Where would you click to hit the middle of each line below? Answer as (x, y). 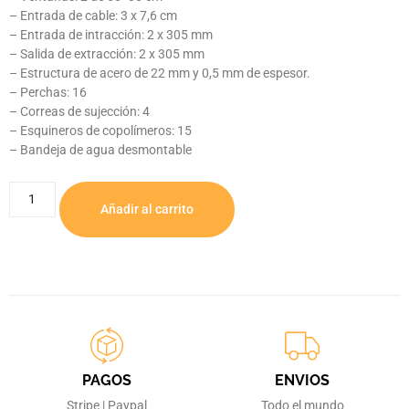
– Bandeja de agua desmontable (100, 149)
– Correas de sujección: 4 (79, 111)
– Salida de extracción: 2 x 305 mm (107, 53)
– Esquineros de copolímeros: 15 (100, 130)
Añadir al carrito (147, 210)
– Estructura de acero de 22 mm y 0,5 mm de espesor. (160, 73)
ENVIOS (302, 381)
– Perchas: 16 (48, 92)
